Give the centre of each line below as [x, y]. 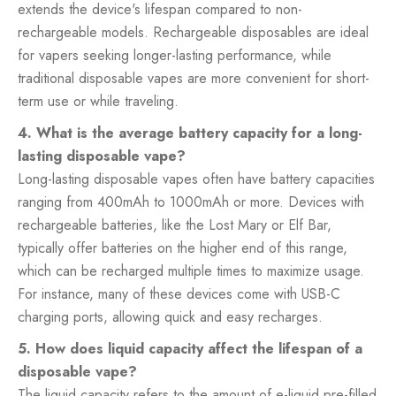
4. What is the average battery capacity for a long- [190, 133]
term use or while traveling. [98, 101]
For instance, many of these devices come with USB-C [179, 293]
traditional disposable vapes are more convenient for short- [194, 78]
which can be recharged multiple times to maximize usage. [191, 270]
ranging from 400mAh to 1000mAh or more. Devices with [191, 202]
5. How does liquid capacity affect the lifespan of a [190, 348]
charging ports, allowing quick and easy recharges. [170, 316]
